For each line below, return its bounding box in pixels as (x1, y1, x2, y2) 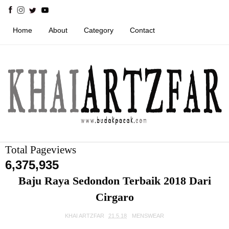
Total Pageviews (5, 144, 76, 156)
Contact (130, 26, 155, 34)
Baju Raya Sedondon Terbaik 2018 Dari (18, 174, 211, 187)
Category (84, 26, 113, 34)
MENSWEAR (132, 213, 164, 219)
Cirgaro (95, 191, 134, 203)
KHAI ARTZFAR (65, 213, 104, 219)
